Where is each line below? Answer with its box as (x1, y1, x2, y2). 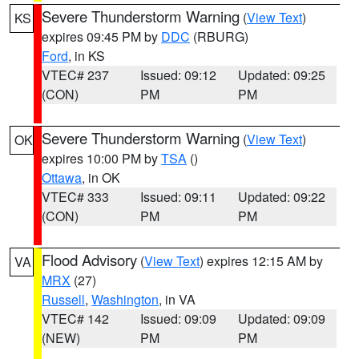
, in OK (82, 168, 120, 187)
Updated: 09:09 (238, 309, 326, 328)
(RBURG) (190, 27, 248, 46)
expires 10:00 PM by (42, 149, 161, 167)
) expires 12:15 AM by (200, 252, 323, 270)
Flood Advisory (42, 249, 137, 270)
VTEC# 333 (42, 188, 109, 206)
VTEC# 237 (42, 66, 109, 84)
